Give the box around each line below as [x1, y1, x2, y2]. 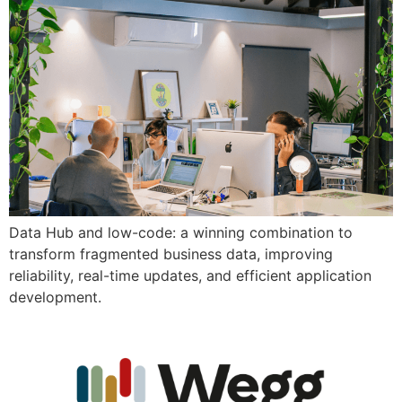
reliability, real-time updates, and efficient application [9, 267, 371, 285]
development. [9, 288, 101, 307]
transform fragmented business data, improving [9, 245, 333, 264]
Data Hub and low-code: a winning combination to [9, 223, 353, 242]
